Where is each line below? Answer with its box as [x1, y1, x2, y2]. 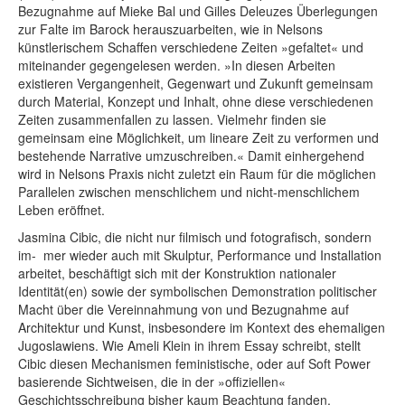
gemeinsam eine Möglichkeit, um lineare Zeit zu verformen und [18, 127, 379, 146]
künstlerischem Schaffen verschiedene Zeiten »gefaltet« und [18, 37, 363, 56]
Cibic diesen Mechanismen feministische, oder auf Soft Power [18, 353, 371, 372]
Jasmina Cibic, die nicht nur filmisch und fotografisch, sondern [18, 227, 372, 246]
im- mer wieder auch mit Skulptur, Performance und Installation [18, 245, 381, 264]
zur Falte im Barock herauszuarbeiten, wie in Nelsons [18, 19, 323, 38]
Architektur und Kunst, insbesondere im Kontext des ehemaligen [18, 317, 385, 336]
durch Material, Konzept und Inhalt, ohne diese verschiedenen [18, 91, 373, 110]
